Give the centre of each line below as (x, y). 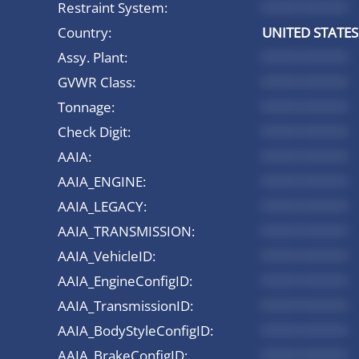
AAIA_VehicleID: (107, 256)
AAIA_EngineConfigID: (125, 280)
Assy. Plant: (93, 57)
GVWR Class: (97, 82)
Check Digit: (94, 131)
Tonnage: (86, 107)
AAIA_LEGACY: (102, 206)
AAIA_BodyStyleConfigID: (135, 330)
